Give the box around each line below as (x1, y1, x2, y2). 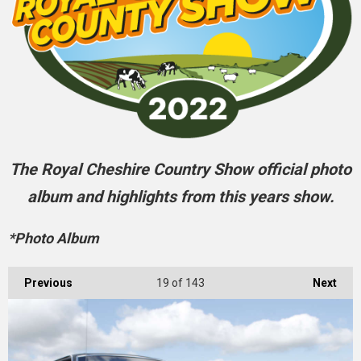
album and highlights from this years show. (27, 187, 334, 207)
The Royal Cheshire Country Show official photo (10, 160, 351, 180)
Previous (24, 276, 73, 290)
